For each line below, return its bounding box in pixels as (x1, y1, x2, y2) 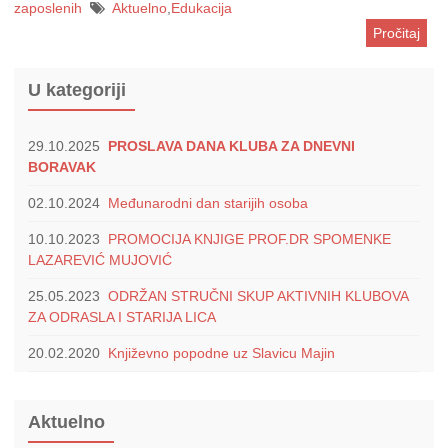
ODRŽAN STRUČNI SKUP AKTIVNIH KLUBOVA (108, 288, 408, 305)
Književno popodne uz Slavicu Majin (108, 345, 335, 362)
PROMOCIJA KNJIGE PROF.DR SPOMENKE (108, 231, 391, 248)
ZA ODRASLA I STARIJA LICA (28, 309, 216, 326)
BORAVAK (28, 159, 96, 176)
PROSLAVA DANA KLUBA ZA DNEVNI (108, 138, 355, 155)
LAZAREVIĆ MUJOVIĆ (28, 252, 172, 269)
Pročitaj (373, 24, 420, 41)
